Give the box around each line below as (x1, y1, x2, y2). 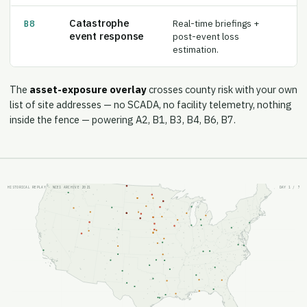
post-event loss (172, 21, 239, 34)
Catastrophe (69, 7, 130, 21)
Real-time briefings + (172, 8, 260, 21)
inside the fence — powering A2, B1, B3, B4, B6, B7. (10, 103, 236, 117)
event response (69, 20, 145, 34)
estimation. (172, 34, 219, 47)
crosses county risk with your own (147, 73, 297, 87)
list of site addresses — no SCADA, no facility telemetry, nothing (10, 88, 292, 102)
